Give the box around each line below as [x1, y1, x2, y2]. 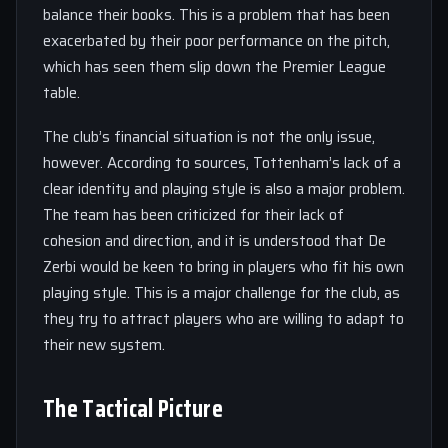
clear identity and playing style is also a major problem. [43, 177, 405, 201]
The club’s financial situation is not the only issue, [43, 125, 375, 149]
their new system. [43, 333, 165, 357]
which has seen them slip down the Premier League [43, 55, 386, 79]
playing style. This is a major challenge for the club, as [43, 281, 400, 305]
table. [43, 81, 80, 105]
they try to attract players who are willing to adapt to [43, 307, 404, 331]
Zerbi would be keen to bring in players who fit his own [43, 255, 404, 279]
